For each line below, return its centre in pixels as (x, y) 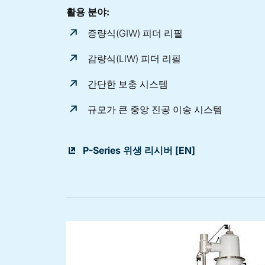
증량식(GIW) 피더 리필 (135, 33)
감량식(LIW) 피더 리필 (134, 58)
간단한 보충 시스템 (128, 84)
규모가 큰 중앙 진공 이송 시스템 (155, 109)
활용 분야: (88, 12)
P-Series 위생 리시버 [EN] (139, 150)
